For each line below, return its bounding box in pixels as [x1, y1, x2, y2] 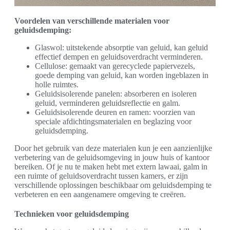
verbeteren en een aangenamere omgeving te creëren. [14, 190, 186, 199]
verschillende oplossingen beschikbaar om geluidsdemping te [14, 181, 212, 190]
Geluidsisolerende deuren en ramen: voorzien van [35, 108, 195, 117]
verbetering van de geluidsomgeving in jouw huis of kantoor [14, 153, 209, 162]
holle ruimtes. [35, 80, 79, 89]
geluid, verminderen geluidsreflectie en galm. [35, 99, 180, 108]
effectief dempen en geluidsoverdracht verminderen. [35, 52, 203, 62]
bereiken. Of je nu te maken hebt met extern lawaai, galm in [14, 162, 207, 171]
